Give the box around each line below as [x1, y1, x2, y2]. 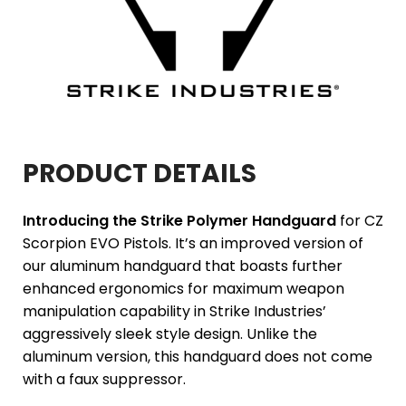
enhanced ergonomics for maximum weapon [23, 278, 344, 299]
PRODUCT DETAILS [23, 156, 256, 191]
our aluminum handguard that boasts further [23, 256, 343, 276]
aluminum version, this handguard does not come [23, 346, 372, 367]
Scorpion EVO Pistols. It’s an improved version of [23, 233, 363, 254]
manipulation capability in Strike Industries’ [23, 301, 326, 322]
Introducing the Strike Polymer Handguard [23, 210, 336, 231]
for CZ [336, 210, 383, 231]
